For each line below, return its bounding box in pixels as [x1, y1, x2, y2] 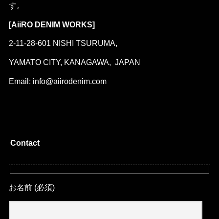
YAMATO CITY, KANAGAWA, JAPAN [8, 58, 140, 67]
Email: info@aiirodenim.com [8, 77, 107, 86]
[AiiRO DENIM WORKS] [8, 20, 95, 29]
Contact [10, 139, 40, 148]
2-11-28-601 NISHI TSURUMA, [8, 39, 117, 48]
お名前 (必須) [8, 183, 55, 192]
